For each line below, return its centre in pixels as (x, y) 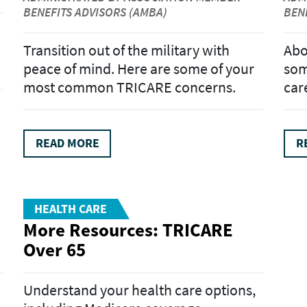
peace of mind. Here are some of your (139, 69)
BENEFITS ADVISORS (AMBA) (95, 12)
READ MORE (67, 143)
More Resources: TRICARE (128, 229)
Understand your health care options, (139, 290)
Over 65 (54, 249)
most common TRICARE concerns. (130, 87)
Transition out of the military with (126, 50)
